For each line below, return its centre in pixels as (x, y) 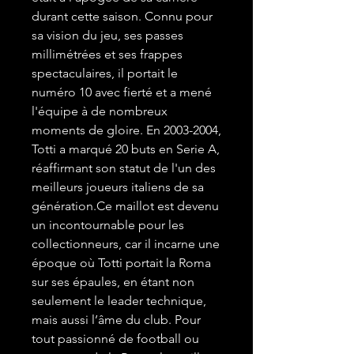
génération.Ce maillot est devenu (125, 206)
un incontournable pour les (108, 225)
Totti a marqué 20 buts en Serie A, (126, 149)
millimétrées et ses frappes (107, 55)
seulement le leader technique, (119, 301)
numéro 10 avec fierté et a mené (122, 92)
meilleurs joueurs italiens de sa (118, 187)
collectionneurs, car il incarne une (126, 244)
